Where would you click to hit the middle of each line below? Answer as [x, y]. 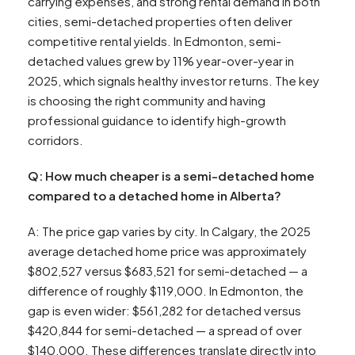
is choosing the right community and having [147, 101]
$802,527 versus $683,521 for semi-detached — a [168, 271]
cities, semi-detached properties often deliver [160, 21]
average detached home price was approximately [167, 251]
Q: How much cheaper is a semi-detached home [171, 176]
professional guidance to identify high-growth [157, 120]
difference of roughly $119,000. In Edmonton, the [166, 291]
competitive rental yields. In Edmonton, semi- [155, 41]
